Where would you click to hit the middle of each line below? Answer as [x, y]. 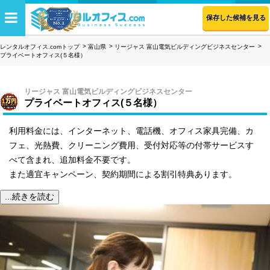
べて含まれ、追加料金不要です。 [72, 160]
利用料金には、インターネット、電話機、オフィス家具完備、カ [131, 131]
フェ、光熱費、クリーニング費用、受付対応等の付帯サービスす [131, 145]
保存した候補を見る [236, 17]
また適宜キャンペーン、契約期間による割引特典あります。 [123, 174]
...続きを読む [30, 196]
